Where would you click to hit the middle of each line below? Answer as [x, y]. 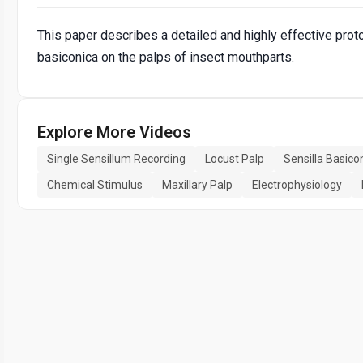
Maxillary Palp [197, 185]
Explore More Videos [114, 132]
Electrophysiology [297, 185]
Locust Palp [235, 159]
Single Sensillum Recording [116, 159]
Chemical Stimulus [95, 185]
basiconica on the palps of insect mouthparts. [166, 58]
